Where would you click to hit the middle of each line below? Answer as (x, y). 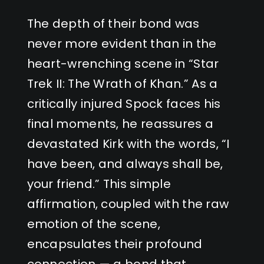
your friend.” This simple (99, 184)
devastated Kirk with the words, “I (128, 143)
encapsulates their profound (115, 244)
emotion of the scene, (93, 224)
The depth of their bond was (113, 23)
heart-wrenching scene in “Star (123, 63)
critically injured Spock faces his (124, 103)
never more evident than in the (122, 43)
